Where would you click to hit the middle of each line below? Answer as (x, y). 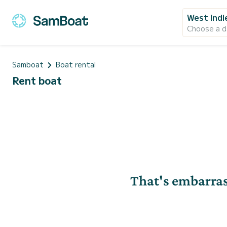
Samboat (28, 64)
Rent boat (37, 80)
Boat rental (76, 64)
